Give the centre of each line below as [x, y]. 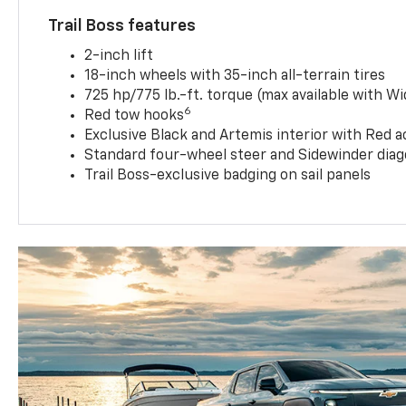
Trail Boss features [122, 26]
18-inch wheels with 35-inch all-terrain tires [235, 76]
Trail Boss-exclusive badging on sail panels [228, 175]
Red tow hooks [135, 116]
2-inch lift [119, 56]
